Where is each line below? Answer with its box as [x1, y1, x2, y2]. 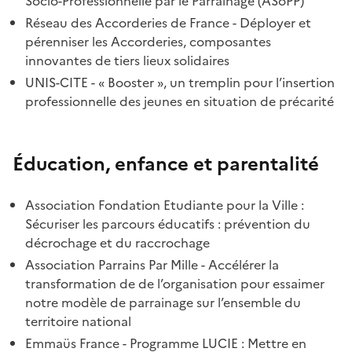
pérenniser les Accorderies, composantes [25, 32, 271, 52]
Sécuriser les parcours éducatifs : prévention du [25, 214, 310, 234]
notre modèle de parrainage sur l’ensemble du [25, 293, 301, 313]
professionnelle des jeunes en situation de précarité [25, 92, 334, 112]
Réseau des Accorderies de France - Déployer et [25, 13, 311, 33]
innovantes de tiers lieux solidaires [25, 51, 229, 71]
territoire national [25, 312, 131, 332]
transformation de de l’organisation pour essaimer [25, 274, 324, 294]
